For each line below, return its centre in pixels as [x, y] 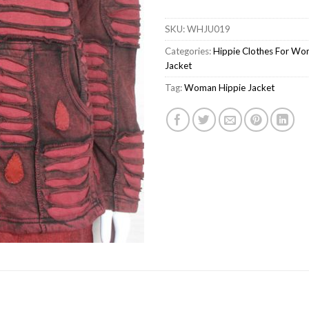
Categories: [189, 51]
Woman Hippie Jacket [229, 87]
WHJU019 [209, 29]
